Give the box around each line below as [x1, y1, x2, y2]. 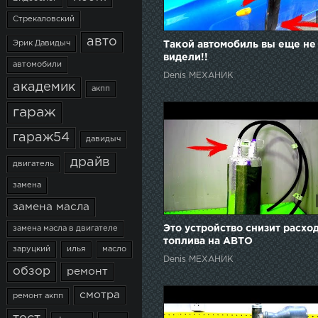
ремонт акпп [13, 292, 63, 300]
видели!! [163, 53, 208, 62]
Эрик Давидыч [13, 40, 70, 47]
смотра [79, 290, 120, 300]
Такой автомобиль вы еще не [163, 40, 316, 50]
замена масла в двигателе [13, 225, 118, 232]
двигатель [13, 160, 54, 168]
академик [13, 82, 75, 93]
